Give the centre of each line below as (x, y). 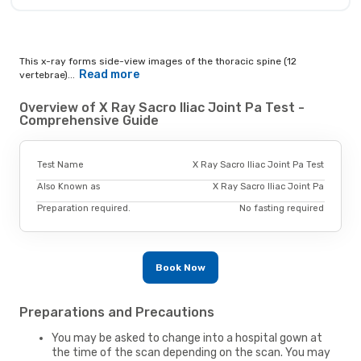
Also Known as (68, 186)
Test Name (60, 164)
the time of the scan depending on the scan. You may (191, 352)
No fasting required (282, 208)
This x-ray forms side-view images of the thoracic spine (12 (158, 62)
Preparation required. (84, 208)
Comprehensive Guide (89, 121)
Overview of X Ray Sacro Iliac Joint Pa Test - (162, 108)
